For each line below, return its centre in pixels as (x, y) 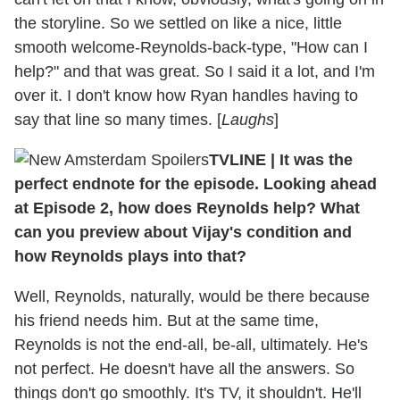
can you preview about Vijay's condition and (183, 233)
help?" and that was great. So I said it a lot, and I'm (195, 72)
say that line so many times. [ (118, 120)
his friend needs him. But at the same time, (167, 321)
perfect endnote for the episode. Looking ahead (196, 184)
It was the (314, 160)
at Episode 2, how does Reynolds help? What (187, 208)
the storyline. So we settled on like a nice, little (178, 24)
